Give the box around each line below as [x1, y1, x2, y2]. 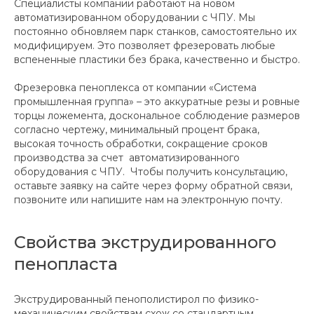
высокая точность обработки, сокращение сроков [14, 137, 268, 150]
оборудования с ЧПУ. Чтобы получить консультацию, [14, 165, 287, 178]
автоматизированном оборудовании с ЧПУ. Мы [14, 11, 255, 24]
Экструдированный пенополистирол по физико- [14, 292, 259, 306]
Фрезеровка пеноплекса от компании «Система [14, 81, 257, 94]
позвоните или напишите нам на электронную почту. [14, 193, 282, 206]
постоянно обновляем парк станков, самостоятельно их [14, 25, 296, 38]
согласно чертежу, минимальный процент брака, [14, 123, 259, 136]
